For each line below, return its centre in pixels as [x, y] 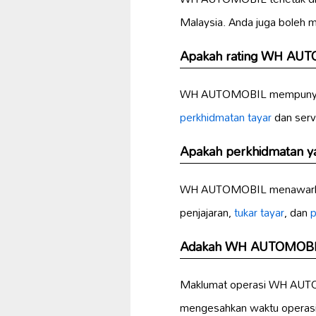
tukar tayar [259, 213]
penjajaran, [207, 213]
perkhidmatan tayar [226, 117]
